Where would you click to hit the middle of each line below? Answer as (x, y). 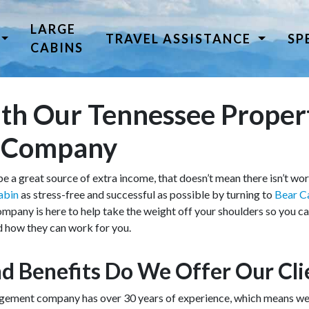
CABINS (57, 48)
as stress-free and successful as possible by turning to (147, 194)
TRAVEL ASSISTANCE (180, 38)
